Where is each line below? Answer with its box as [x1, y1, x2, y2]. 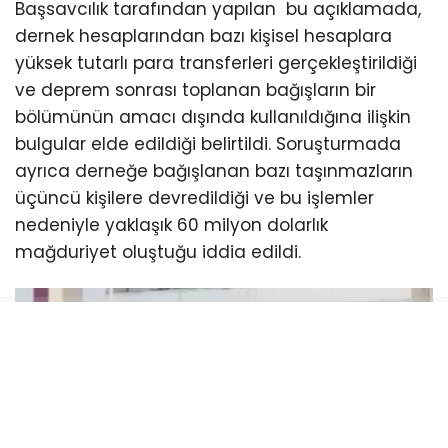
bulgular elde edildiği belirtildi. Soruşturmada [15, 131, 401, 156]
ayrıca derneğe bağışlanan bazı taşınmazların [15, 158, 413, 183]
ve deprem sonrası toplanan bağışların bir [15, 77, 376, 102]
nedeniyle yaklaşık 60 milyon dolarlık [15, 212, 328, 237]
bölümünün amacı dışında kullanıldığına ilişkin [15, 104, 411, 129]
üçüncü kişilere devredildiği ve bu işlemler [15, 185, 374, 210]
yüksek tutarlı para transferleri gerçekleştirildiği [15, 50, 417, 75]
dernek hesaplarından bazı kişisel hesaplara [15, 23, 392, 48]
